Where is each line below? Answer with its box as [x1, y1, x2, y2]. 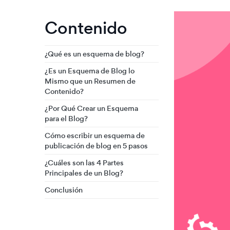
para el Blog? [45, 113, 88, 124]
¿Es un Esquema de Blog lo [45, 66, 135, 76]
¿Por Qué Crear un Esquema [45, 103, 138, 113]
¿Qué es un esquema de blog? [45, 49, 144, 59]
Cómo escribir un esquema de [45, 130, 145, 141]
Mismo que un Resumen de [45, 76, 136, 86]
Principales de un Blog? [45, 168, 123, 178]
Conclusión [45, 185, 83, 195]
